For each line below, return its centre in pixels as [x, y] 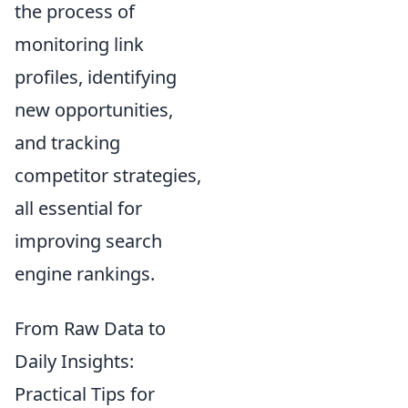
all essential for [78, 208]
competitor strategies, [108, 175]
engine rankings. [85, 273]
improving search [88, 240]
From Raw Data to [90, 328]
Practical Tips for [85, 393]
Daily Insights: [74, 361]
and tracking [67, 142]
